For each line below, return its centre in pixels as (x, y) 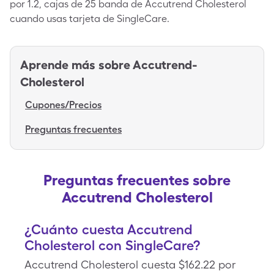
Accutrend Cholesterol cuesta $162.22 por (130, 265)
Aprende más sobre (75, 65)
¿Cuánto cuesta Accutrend (109, 229)
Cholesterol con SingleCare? (112, 245)
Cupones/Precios (63, 105)
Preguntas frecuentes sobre (137, 180)
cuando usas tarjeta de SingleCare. (90, 19)
